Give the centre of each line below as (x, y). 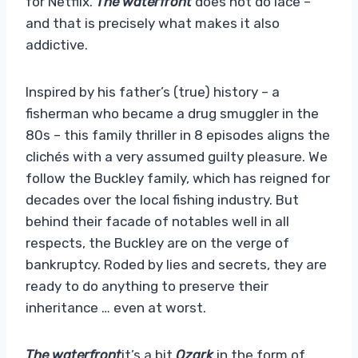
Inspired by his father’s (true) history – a (153, 91)
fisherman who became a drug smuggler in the (172, 113)
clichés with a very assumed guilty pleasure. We (177, 156)
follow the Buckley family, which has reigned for (178, 178)
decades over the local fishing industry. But (162, 199)
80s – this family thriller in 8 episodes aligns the (178, 135)
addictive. (57, 44)
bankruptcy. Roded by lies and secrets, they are (176, 264)
